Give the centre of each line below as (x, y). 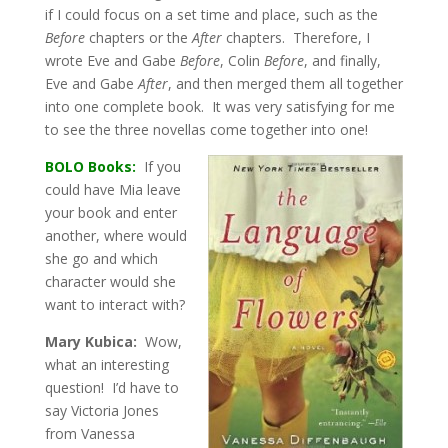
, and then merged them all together (285, 83)
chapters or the (138, 37)
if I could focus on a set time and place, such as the (211, 14)
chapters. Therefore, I (295, 37)
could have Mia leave (112, 189)
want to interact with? (114, 304)
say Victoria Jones (101, 410)
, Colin (241, 60)
